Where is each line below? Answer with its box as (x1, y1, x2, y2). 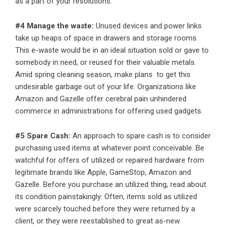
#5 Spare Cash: (15, 131, 72, 140)
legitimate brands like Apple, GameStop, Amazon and (15, 168, 191, 177)
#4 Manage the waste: (15, 21, 94, 30)
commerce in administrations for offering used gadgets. (15, 106, 203, 116)
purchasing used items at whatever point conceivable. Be (15, 143, 204, 153)
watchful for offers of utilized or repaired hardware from (15, 156, 204, 165)
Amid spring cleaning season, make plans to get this (15, 70, 191, 79)
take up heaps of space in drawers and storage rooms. (15, 33, 198, 43)
